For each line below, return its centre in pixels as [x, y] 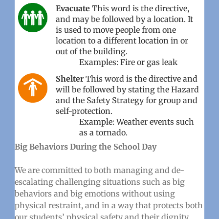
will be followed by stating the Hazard [127, 89]
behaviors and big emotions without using [95, 193]
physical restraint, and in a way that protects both [109, 205]
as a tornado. [104, 132]
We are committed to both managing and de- [99, 170]
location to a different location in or [122, 40]
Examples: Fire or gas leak [129, 62]
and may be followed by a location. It [124, 19]
